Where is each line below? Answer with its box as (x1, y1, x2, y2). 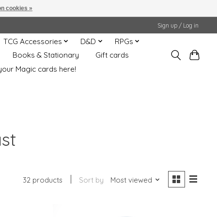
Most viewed (110, 175, 152, 185)
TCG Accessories (3, 36, 62, 46)
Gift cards (95, 50, 129, 60)
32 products (23, 175, 63, 185)
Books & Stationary (12, 50, 79, 60)
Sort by (79, 175, 104, 185)
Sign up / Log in (157, 21, 199, 29)
